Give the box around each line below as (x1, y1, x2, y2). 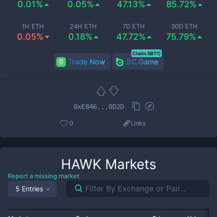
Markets (101, 156, 156, 172)
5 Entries (15, 184, 43, 193)
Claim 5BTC (132, 50, 161, 56)
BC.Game (126, 57, 158, 66)
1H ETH (22, 22, 44, 30)
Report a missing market (8, 172, 79, 180)
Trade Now (67, 57, 105, 66)
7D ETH (123, 22, 145, 30)
